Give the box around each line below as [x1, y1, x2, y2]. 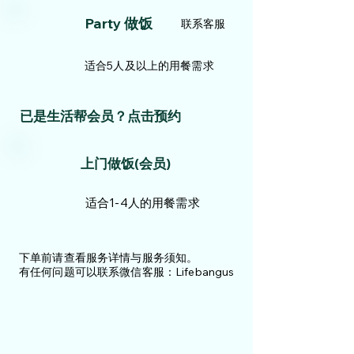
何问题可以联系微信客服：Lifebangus [41, 265, 235, 279]
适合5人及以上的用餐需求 [85, 58, 214, 73]
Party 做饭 [85, 14, 153, 32]
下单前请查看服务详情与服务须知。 [19, 250, 198, 265]
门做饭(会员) [94, 155, 171, 171]
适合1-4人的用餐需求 [85, 195, 200, 210]
